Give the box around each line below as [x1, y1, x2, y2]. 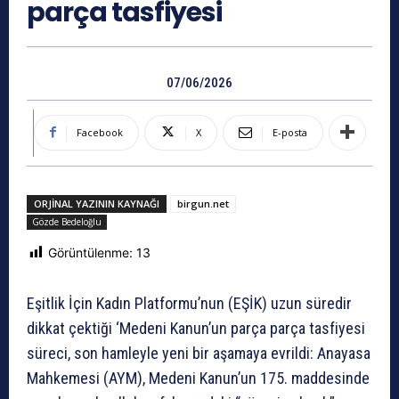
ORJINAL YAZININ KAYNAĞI [34, 196, 159, 210]
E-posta [273, 125, 307, 139]
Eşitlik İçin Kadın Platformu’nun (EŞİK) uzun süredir [27, 294, 352, 313]
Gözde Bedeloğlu [32, 215, 102, 228]
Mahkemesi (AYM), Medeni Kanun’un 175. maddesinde [27, 369, 370, 388]
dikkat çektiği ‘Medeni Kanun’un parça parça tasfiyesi [27, 319, 365, 338]
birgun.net [177, 196, 229, 210]
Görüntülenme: [48, 244, 133, 260]
